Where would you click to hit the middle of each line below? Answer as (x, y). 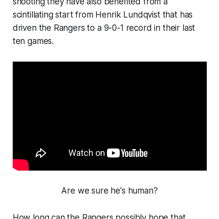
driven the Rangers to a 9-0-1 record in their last (104, 28)
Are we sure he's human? (109, 191)
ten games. (33, 41)
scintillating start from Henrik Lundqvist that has (103, 15)
